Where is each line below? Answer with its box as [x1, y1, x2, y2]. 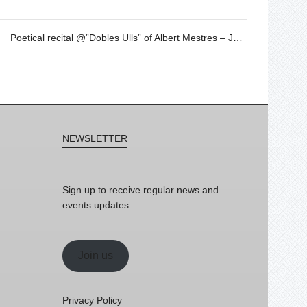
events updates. [62, 199, 132, 210]
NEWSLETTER [62, 132, 127, 144]
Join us [77, 249, 113, 261]
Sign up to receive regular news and [62, 184, 219, 195]
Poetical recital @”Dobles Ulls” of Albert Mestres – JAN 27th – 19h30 [232, 32, 243, 43]
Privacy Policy [62, 294, 122, 306]
